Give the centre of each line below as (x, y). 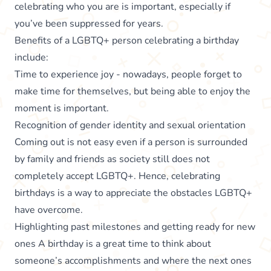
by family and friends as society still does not (112, 159)
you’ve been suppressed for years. (89, 23)
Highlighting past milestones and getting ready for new (135, 227)
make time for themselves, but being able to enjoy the (132, 91)
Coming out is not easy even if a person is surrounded (131, 142)
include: (31, 57)
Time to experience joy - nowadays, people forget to (128, 74)
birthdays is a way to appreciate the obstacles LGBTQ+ (133, 193)
